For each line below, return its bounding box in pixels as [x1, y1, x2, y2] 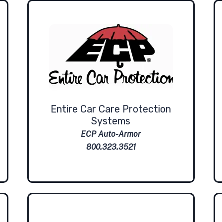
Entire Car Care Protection [51, 103, 171, 115]
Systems [91, 114, 131, 127]
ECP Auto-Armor [81, 129, 141, 139]
